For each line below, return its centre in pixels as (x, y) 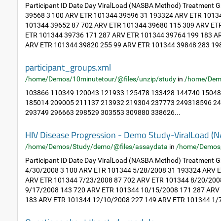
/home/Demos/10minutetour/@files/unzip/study (101, 79)
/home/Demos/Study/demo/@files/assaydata (96, 147)
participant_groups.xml (68, 67)
